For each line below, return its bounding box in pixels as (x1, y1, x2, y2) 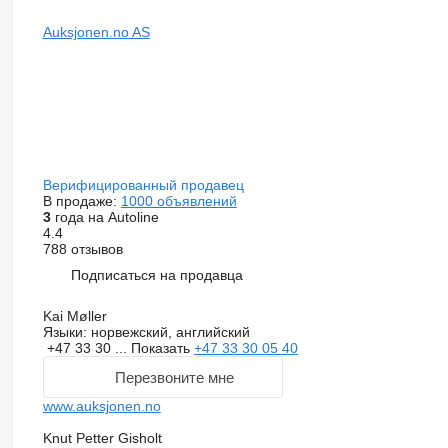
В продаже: (42, 193, 121, 210)
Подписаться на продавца (70, 266, 243, 283)
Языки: (42, 324, 87, 341)
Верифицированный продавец (42, 177, 248, 194)
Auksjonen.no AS (42, 24, 150, 41)
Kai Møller (42, 308, 107, 325)
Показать (130, 340, 194, 357)
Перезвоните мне (115, 368, 235, 386)
